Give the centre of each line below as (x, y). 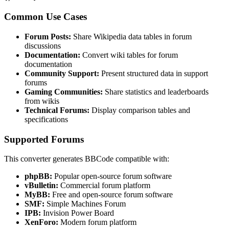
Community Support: (62, 73)
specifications (46, 119)
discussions (43, 45)
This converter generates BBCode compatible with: (87, 159)
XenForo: (41, 222)
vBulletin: (41, 186)
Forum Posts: (48, 36)
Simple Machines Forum (85, 204)
